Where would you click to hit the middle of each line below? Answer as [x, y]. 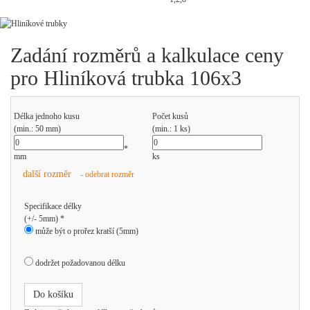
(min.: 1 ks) [171, 129]
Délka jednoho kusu [47, 116]
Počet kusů [170, 116]
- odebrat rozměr [107, 174]
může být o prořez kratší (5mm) [86, 231]
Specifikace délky [53, 206]
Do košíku [53, 294]
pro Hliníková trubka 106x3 [126, 78]
